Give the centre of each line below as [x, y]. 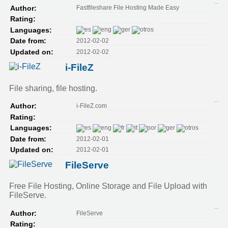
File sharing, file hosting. [53, 88]
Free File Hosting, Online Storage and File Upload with [108, 186]
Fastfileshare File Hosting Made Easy [127, 8]
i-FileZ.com [91, 106]
